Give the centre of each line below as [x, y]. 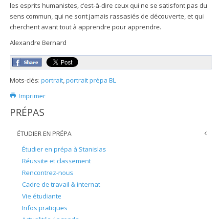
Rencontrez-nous [48, 172]
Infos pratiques [45, 208]
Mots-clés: [25, 80]
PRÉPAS [27, 112]
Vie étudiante [42, 196]
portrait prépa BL [91, 80]
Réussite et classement [56, 161]
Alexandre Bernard [38, 42]
